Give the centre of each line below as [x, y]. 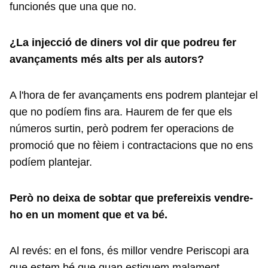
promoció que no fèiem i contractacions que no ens [131, 145]
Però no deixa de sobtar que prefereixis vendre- [131, 198]
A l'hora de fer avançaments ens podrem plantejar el [134, 95]
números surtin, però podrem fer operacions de [122, 129]
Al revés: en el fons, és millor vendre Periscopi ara [129, 251]
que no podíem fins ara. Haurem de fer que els [121, 112]
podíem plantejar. [52, 162]
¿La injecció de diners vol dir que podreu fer [123, 42]
